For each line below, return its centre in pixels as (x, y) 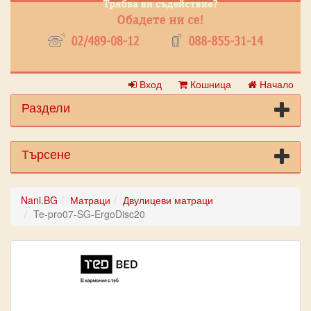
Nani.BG (39, 200)
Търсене (46, 153)
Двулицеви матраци (168, 200)
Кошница (209, 84)
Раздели (46, 107)
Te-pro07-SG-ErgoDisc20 (89, 214)
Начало (275, 84)
